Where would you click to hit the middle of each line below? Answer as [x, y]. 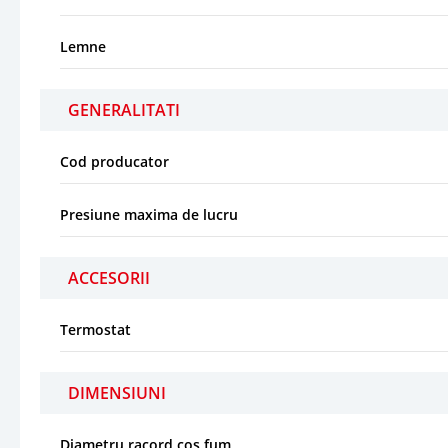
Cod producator [114, 161]
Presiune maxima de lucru [149, 214]
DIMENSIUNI [117, 392]
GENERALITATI [124, 109]
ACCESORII [109, 277]
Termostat [95, 329]
